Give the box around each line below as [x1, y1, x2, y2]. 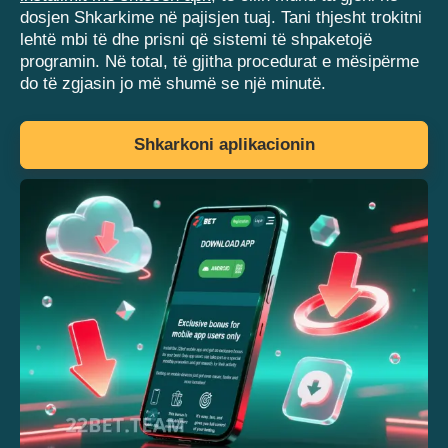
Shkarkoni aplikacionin [133, 135, 315, 155]
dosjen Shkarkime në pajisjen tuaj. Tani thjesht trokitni [20, 8, 422, 28]
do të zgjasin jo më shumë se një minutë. [20, 74, 326, 94]
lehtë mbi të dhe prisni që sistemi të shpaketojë [20, 30, 372, 50]
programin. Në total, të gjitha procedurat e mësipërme [20, 52, 419, 72]
